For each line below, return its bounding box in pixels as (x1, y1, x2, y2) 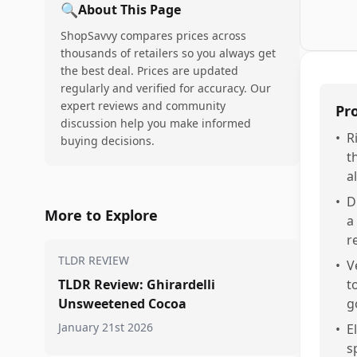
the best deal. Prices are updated (61, 63, 238, 78)
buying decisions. (61, 133, 155, 148)
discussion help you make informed (61, 116, 251, 131)
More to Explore (45, 206, 158, 225)
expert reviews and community (61, 98, 226, 113)
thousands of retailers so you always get (61, 45, 276, 61)
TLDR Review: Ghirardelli (58, 276, 215, 293)
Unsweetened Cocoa (58, 295, 186, 312)
